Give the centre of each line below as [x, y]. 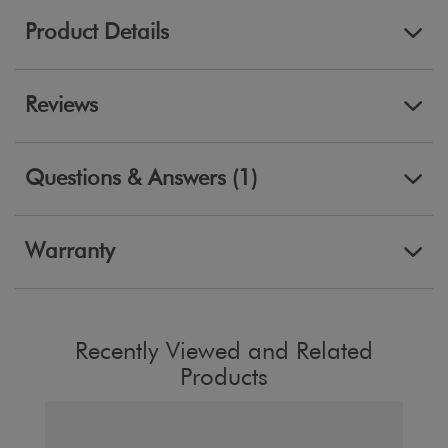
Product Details [97, 32]
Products [224, 377]
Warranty [70, 251]
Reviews [61, 105]
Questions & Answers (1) [244, 178]
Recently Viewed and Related [224, 351]
